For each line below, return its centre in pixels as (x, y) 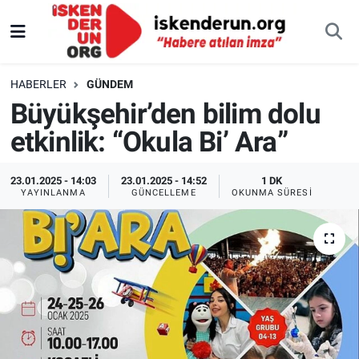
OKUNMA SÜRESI (272, 192)
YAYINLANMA (53, 192)
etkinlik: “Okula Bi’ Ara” (149, 142)
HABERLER (38, 85)
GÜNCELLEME (163, 192)
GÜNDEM (109, 85)
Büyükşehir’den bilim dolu (165, 114)
